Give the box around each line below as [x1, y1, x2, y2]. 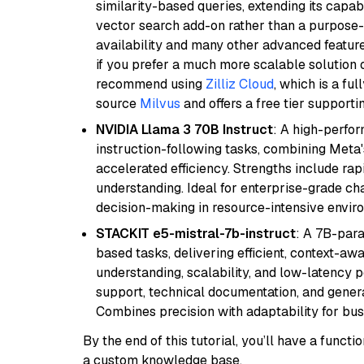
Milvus [140, 95, 180, 112]
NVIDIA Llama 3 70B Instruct [96, 121, 273, 138]
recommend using [96, 76, 206, 93]
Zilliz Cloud [206, 76, 274, 93]
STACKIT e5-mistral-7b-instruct [96, 225, 296, 242]
